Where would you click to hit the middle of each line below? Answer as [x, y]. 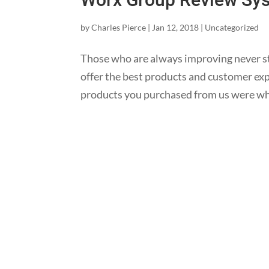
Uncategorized [232, 28]
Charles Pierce [119, 28]
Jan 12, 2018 [176, 28]
